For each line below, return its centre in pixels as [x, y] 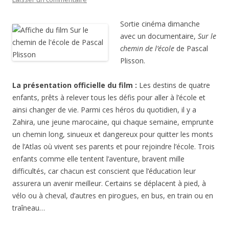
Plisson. [133, 60]
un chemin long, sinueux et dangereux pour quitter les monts [113, 134]
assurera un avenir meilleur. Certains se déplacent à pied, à [109, 183]
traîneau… [29, 208]
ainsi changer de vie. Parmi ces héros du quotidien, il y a [104, 109]
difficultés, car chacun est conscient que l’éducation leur [104, 171]
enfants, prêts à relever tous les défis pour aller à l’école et [109, 97]
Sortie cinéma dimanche [160, 24]
